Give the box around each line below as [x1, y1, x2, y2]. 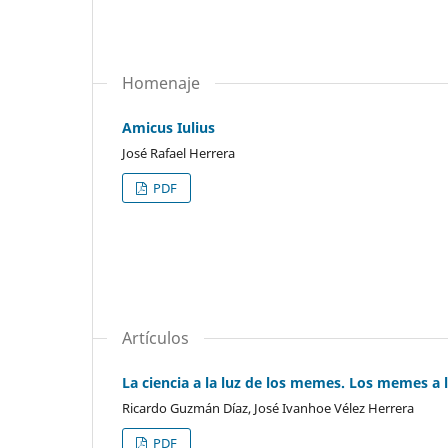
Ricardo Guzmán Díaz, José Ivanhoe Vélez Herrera [122, 399, 414, 418]
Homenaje [122, 72, 200, 95]
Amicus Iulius [122, 118, 215, 138]
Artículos [122, 327, 189, 350]
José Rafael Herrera [122, 144, 235, 163]
